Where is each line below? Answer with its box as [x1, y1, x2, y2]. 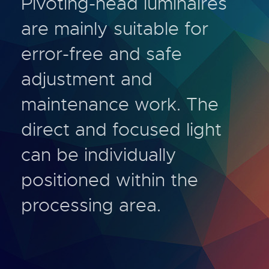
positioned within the [21, 169, 198, 192]
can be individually [21, 144, 177, 166]
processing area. [21, 194, 161, 217]
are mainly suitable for [21, 17, 208, 40]
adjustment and [21, 68, 153, 91]
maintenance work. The [21, 93, 219, 116]
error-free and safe [21, 43, 182, 65]
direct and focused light [21, 118, 222, 141]
